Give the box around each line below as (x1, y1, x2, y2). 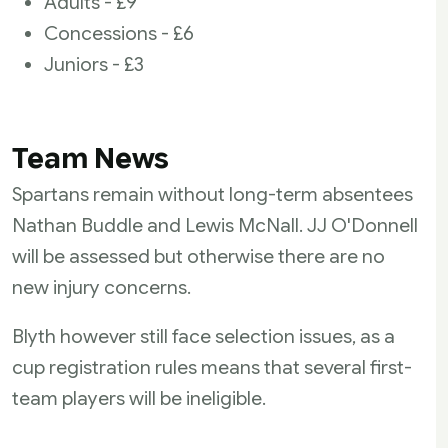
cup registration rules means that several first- (12, 355, 412, 379)
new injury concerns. (12, 275, 191, 299)
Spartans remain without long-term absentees (12, 182, 413, 206)
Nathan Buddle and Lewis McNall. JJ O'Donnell (12, 213, 418, 237)
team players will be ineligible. (12, 386, 266, 410)
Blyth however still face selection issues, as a (12, 324, 395, 348)
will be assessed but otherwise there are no (12, 244, 385, 268)
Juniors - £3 (44, 52, 144, 76)
